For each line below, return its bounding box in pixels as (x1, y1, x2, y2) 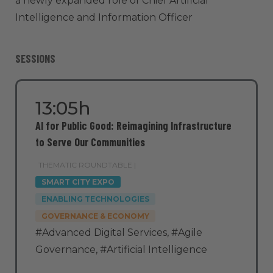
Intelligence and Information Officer (15, 11, 193, 23)
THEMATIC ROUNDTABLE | (38, 160, 136, 169)
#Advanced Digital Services (35, 226, 167, 238)
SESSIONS (15, 51, 55, 65)
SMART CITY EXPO (41, 177, 115, 186)
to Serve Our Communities (35, 135, 145, 149)
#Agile (171, 226, 202, 238)
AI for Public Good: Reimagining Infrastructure (35, 118, 232, 132)
